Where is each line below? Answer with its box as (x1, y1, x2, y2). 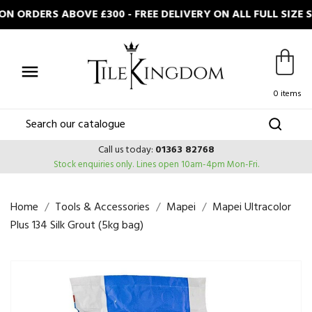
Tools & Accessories (55, 198, 150, 217)
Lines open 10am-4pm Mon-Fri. (136, 157, 259, 172)
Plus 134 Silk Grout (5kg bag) (10, 217, 143, 235)
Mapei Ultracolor (212, 198, 291, 217)
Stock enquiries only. (53, 157, 134, 172)
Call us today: (97, 142, 155, 158)
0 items (274, 87, 302, 101)
